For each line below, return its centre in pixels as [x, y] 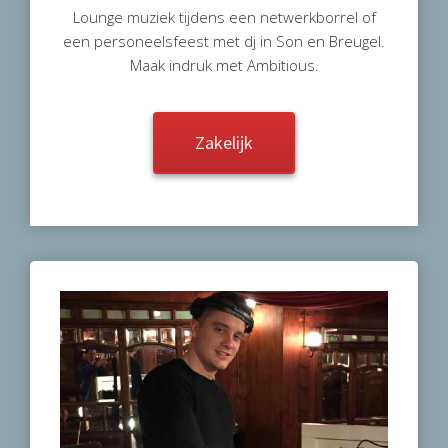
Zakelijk [224, 143]
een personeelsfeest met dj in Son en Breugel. [224, 41]
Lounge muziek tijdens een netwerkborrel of [224, 17]
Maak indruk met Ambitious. [224, 65]
